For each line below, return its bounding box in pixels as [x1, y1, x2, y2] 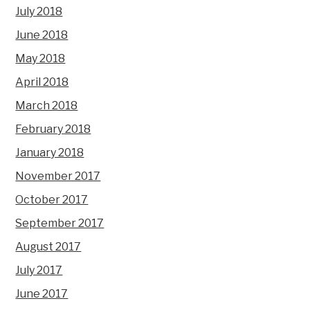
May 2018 [15, 52, 66, 66]
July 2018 [15, 5, 63, 19]
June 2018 [15, 28, 69, 42]
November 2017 [15, 170, 101, 183]
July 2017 [15, 264, 63, 277]
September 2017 [15, 217, 104, 230]
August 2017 [15, 240, 82, 254]
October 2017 [15, 193, 89, 207]
